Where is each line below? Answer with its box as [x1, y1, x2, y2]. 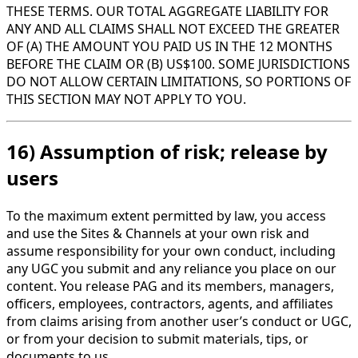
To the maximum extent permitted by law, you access [6, 206, 326, 225]
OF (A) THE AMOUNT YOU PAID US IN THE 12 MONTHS [6, 38, 332, 56]
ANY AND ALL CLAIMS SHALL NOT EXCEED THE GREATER [6, 20, 340, 38]
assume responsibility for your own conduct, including [6, 241, 336, 260]
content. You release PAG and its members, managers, [6, 276, 334, 295]
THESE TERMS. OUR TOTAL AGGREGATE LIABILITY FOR [6, 2, 328, 21]
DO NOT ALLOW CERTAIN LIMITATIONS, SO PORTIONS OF [6, 73, 351, 91]
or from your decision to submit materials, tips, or [6, 329, 308, 348]
